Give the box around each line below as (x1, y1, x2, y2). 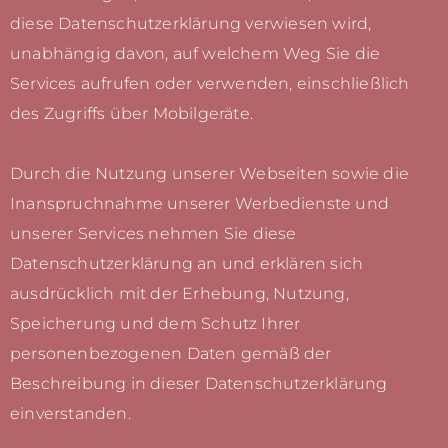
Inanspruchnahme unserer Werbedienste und (10, 194, 390, 214)
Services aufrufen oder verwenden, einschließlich (10, 74, 410, 94)
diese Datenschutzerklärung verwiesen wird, (10, 14, 372, 34)
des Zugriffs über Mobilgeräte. (10, 104, 253, 124)
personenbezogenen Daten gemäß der (10, 344, 332, 364)
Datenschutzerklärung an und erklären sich (10, 254, 364, 274)
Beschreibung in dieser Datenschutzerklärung (10, 374, 388, 394)
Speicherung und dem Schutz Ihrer (10, 314, 301, 334)
